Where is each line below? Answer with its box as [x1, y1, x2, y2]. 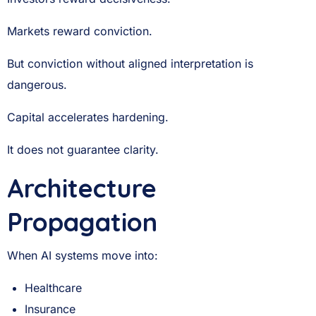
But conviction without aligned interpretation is [7, 56, 253, 71]
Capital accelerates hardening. [7, 110, 169, 124]
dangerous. [7, 78, 67, 92]
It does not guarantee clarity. [7, 142, 159, 157]
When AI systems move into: [7, 248, 158, 262]
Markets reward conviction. [7, 24, 152, 38]
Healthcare [25, 281, 83, 295]
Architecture [7, 172, 157, 204]
